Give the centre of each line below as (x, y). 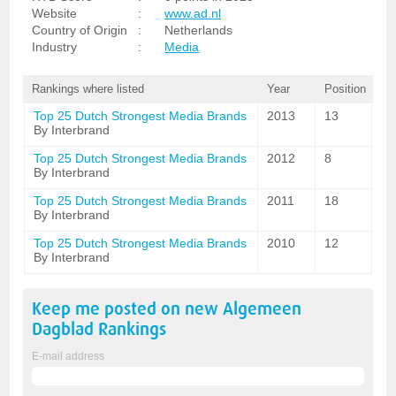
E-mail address (69, 356)
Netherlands (199, 30)
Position (345, 89)
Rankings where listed (88, 89)
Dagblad (63, 329)
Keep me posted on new (128, 309)
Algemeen (263, 309)
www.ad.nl (193, 13)
